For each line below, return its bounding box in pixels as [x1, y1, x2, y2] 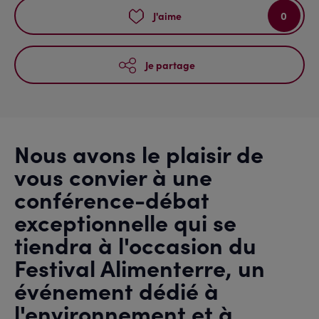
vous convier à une [14, 159, 212, 192]
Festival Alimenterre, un [14, 251, 265, 283]
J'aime [152, 8, 182, 23]
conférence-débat [14, 182, 209, 214]
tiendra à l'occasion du [14, 228, 256, 260]
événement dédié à [14, 273, 219, 305]
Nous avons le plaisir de [14, 137, 263, 169]
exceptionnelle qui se [14, 205, 236, 237]
